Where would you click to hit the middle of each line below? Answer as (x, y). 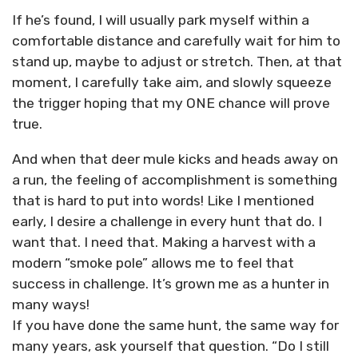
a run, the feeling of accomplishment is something (175, 179)
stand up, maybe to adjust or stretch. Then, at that (177, 62)
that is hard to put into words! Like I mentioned (163, 200)
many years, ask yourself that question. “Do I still (171, 346)
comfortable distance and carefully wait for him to (176, 41)
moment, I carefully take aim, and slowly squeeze (172, 83)
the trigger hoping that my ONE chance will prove (171, 103)
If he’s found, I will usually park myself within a (161, 20)
